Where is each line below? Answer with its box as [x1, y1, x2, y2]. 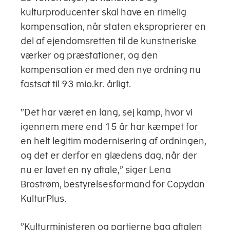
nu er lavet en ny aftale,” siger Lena [21, 164, 171, 175]
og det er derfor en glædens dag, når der [21, 150, 197, 161]
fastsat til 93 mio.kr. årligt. [21, 79, 131, 89]
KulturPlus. [21, 193, 66, 204]
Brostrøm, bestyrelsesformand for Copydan [21, 179, 205, 189]
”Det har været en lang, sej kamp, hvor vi [21, 107, 193, 118]
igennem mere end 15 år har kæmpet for [21, 121, 198, 132]
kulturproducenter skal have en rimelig [21, 7, 186, 17]
